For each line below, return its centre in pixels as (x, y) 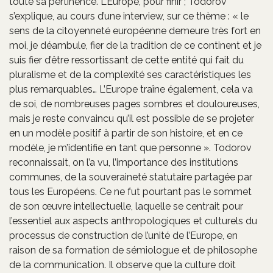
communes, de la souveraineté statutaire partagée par (131, 177)
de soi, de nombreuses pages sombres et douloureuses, (134, 104)
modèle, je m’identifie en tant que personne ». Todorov (130, 147)
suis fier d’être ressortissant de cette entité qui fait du (126, 60)
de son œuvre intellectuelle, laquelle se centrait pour (126, 206)
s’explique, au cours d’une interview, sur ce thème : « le (129, 16)
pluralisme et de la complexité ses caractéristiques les (130, 74)
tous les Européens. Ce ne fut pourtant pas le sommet (130, 191)
